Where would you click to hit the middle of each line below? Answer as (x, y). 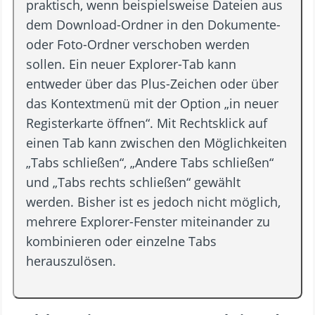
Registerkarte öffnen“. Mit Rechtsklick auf (147, 123)
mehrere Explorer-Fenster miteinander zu (148, 222)
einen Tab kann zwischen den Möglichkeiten (157, 143)
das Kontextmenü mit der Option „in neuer (153, 104)
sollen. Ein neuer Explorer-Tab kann (131, 64)
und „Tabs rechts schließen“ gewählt (134, 182)
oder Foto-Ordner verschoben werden (138, 45)
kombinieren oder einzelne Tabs (122, 242)
